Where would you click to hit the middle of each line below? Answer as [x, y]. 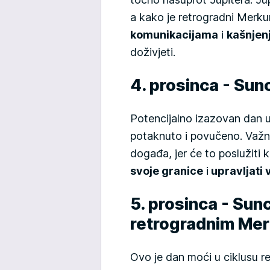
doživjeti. [153, 52]
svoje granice [167, 171]
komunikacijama [174, 34]
